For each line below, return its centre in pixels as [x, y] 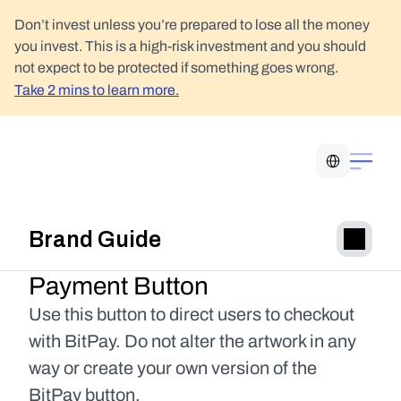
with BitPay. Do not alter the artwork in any [192, 341]
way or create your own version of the [173, 368]
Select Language [357, 149]
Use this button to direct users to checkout [192, 314]
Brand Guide [95, 239]
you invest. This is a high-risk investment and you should [190, 46]
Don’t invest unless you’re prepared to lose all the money [192, 25]
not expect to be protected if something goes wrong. [176, 68]
